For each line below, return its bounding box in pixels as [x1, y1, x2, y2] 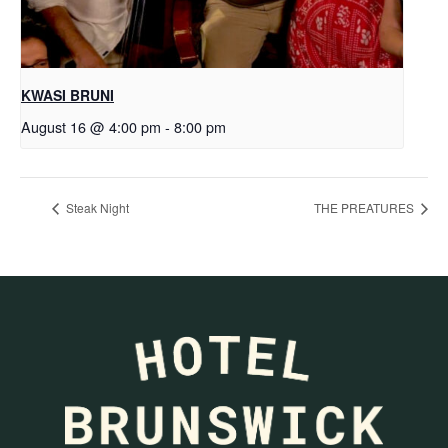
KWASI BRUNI [21, 85, 114, 106]
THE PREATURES [314, 198, 417, 216]
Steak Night [63, 198, 129, 216]
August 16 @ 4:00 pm [21, 116, 161, 138]
